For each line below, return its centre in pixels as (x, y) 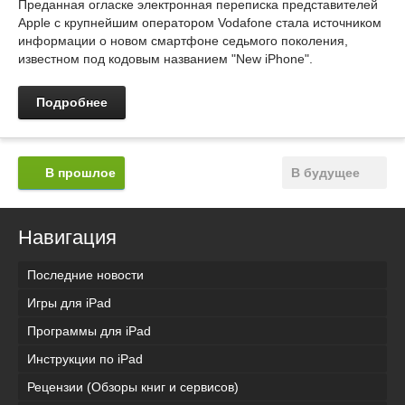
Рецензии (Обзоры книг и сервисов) (133, 387)
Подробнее (72, 102)
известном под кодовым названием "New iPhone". (165, 59)
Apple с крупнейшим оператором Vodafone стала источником (200, 23)
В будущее (325, 173)
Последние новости (85, 275)
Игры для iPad (69, 303)
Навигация (67, 237)
